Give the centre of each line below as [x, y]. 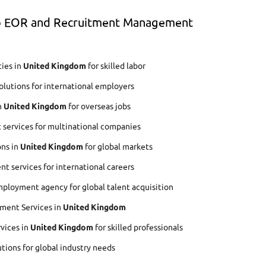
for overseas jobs [99, 107]
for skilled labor [116, 66]
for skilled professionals [138, 228]
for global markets [118, 147]
